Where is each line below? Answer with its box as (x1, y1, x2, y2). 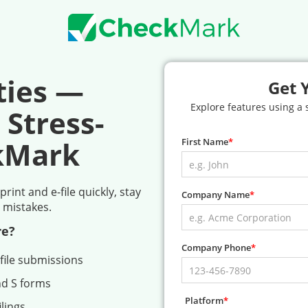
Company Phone (181, 241, 251, 254)
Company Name (181, 188, 250, 201)
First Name (181, 135, 228, 148)
